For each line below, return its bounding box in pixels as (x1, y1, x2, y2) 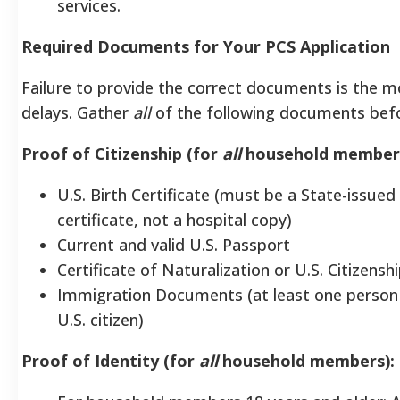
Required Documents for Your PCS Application (21, 35, 390, 57)
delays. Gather (21, 101, 133, 123)
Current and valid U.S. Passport (57, 233, 290, 255)
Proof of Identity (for (21, 349, 199, 371)
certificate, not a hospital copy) (57, 208, 292, 230)
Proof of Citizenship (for (21, 142, 222, 164)
